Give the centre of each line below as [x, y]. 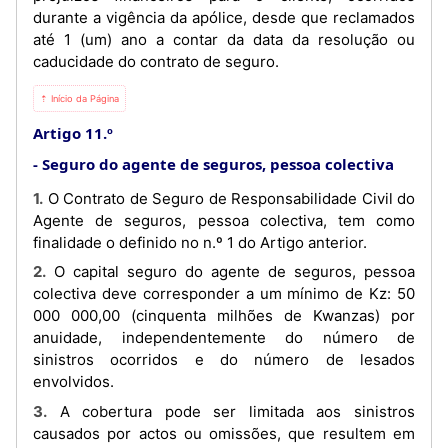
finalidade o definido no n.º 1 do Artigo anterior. [200, 242]
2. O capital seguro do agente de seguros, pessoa [39, 271]
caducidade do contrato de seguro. [156, 61]
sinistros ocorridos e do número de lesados [224, 359]
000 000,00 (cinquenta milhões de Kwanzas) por [224, 315]
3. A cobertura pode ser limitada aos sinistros [40, 411]
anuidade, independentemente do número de [224, 337]
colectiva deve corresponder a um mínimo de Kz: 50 [224, 293]
